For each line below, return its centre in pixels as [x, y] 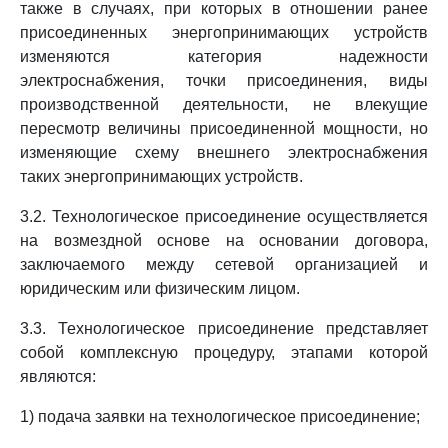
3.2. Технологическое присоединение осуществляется [224, 216]
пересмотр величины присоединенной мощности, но [224, 128]
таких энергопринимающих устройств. [161, 176]
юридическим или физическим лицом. [160, 288]
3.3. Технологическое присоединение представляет [224, 328]
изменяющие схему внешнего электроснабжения [224, 152]
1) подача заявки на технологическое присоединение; [220, 416]
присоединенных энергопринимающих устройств [224, 32]
